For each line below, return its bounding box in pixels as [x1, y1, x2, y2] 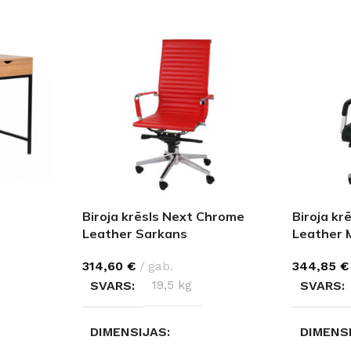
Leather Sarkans [81, 225, 187, 241]
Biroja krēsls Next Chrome [81, 208, 244, 224]
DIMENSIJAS [89, 324, 167, 339]
